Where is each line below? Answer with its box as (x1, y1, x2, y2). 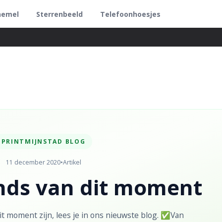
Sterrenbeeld (36, 9, 83, 19)
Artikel (62, 158, 81, 166)
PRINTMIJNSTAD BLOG (1, 137, 86, 146)
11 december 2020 (5, 158, 60, 166)
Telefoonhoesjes (100, 9, 161, 19)
